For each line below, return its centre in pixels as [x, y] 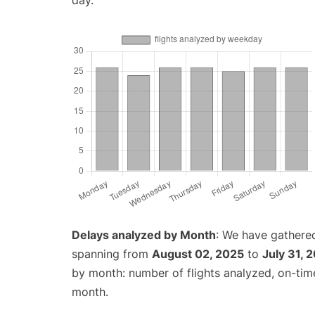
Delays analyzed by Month [144, 235]
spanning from [112, 254]
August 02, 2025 [198, 254]
